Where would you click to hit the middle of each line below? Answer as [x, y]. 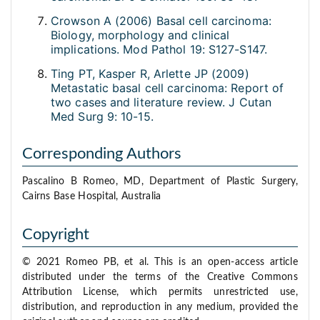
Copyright [56, 235]
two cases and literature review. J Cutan [161, 102]
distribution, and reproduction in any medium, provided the [160, 307]
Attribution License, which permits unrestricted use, [160, 292]
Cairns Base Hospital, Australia [92, 197]
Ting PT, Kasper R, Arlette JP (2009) [150, 74]
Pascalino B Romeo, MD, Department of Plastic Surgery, [160, 182]
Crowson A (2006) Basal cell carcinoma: [161, 21]
